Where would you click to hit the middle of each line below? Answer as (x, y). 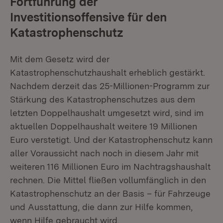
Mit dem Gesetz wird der (60, 59)
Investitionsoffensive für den (88, 17)
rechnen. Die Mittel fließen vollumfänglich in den (108, 180)
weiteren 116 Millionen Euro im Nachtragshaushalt (110, 167)
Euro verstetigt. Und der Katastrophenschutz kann (111, 140)
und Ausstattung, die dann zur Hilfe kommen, (101, 207)
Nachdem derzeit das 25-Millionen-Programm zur (110, 86)
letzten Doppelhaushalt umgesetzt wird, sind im (107, 113)
